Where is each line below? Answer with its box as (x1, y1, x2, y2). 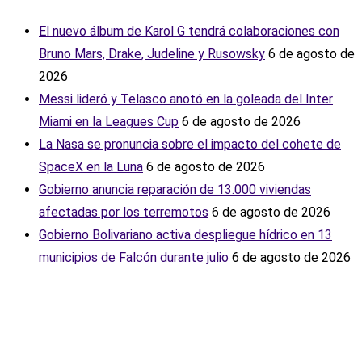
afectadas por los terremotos (39, 204, 208, 221)
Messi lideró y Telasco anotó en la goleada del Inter (39, 91, 333, 107)
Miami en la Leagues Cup (39, 114, 179, 130)
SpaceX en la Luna (39, 159, 143, 175)
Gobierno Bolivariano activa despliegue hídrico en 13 (39, 227, 332, 243)
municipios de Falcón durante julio (39, 250, 229, 266)
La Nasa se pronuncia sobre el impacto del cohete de (39, 137, 341, 153)
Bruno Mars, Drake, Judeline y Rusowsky (39, 46, 265, 62)
